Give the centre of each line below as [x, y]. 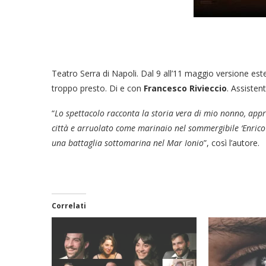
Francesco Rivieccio [185, 88]
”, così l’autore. [232, 143]
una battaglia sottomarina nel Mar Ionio [128, 143]
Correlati [69, 206]
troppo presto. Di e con [98, 88]
